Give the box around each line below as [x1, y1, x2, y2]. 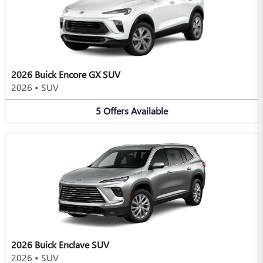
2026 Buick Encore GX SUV [11, 68, 120, 81]
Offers [103, 104, 129, 117]
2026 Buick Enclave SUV [11, 238, 109, 251]
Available [130, 104, 168, 117]
